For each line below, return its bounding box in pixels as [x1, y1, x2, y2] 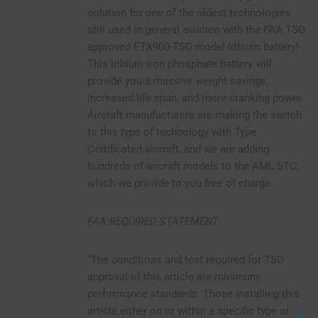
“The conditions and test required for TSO [87, 253, 284, 266]
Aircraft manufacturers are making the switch [87, 108, 302, 121]
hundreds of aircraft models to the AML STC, [87, 159, 299, 172]
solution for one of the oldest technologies [87, 6, 291, 19]
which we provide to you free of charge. [87, 176, 273, 190]
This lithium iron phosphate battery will [87, 57, 272, 70]
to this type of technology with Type [87, 125, 256, 138]
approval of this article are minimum [87, 270, 259, 283]
